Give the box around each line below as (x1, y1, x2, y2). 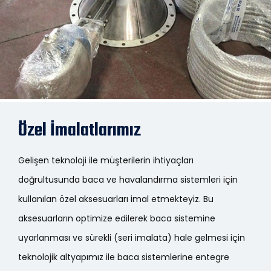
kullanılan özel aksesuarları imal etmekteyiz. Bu (18, 193, 214, 205)
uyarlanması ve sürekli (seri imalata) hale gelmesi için (18, 232, 245, 244)
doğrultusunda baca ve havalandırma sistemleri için (18, 174, 238, 186)
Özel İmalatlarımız (18, 117, 141, 145)
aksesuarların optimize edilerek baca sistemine (18, 212, 215, 224)
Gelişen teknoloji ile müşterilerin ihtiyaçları (18, 154, 194, 166)
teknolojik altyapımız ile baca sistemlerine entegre (18, 251, 229, 263)
